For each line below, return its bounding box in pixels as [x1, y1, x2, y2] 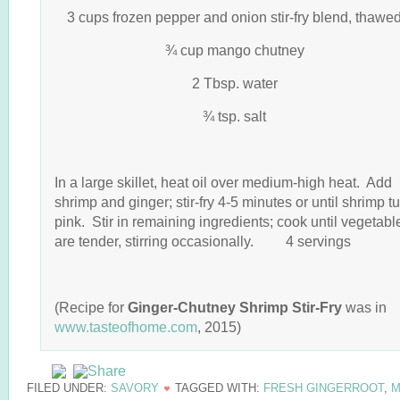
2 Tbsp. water [191, 75, 278, 91]
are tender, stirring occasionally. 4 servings [54, 233, 351, 249]
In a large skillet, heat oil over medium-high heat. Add [54, 174, 392, 190]
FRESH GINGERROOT [263, 381, 384, 395]
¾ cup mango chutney [164, 42, 304, 58]
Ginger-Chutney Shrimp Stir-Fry [128, 299, 346, 315]
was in [346, 299, 387, 315]
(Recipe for [54, 299, 128, 315]
